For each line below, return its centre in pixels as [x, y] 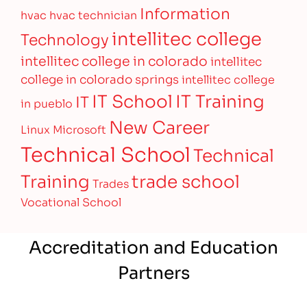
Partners [153, 271]
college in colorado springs [100, 78]
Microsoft [80, 128]
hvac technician [94, 14]
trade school [186, 180]
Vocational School [71, 201]
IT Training [220, 99]
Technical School [106, 152]
